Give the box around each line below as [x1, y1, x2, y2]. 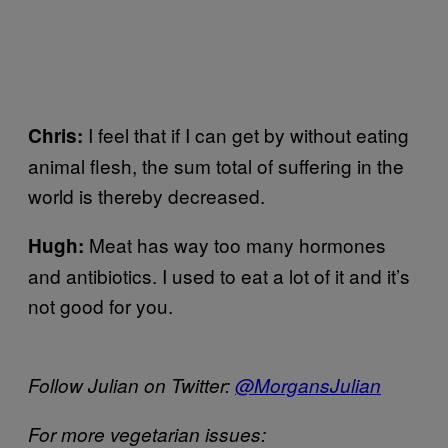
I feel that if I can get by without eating [88, 121, 409, 148]
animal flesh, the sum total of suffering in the [28, 152, 404, 179]
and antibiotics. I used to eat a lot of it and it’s [28, 262, 410, 289]
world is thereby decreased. [28, 182, 265, 209]
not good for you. [28, 292, 173, 319]
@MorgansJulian [235, 372, 381, 398]
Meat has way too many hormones [89, 231, 386, 258]
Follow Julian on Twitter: [28, 372, 235, 398]
